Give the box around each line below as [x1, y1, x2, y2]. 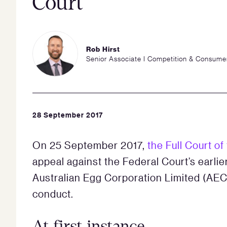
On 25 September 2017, [32, 138, 147, 151]
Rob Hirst [86, 44, 120, 54]
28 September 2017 [32, 109, 103, 120]
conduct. [32, 187, 73, 200]
